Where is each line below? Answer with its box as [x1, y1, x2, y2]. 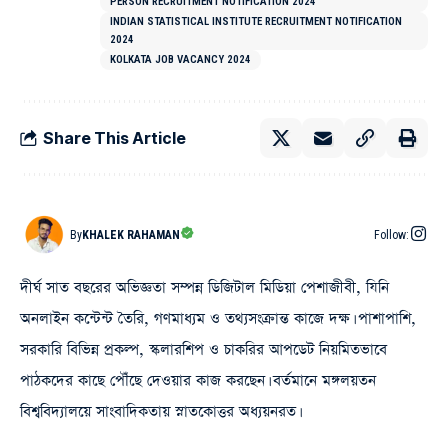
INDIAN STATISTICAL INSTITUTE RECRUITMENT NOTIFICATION [110, 15, 402, 29]
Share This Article [43, 127, 186, 148]
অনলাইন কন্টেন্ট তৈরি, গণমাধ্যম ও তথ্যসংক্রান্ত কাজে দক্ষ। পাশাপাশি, [20, 308, 416, 330]
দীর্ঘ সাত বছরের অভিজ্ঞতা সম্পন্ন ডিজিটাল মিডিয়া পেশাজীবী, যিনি [20, 277, 389, 299]
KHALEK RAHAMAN [82, 228, 180, 243]
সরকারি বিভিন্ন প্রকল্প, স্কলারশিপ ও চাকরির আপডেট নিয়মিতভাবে [20, 339, 387, 361]
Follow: [374, 228, 409, 243]
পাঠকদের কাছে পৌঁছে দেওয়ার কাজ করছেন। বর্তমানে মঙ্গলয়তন [20, 370, 376, 392]
